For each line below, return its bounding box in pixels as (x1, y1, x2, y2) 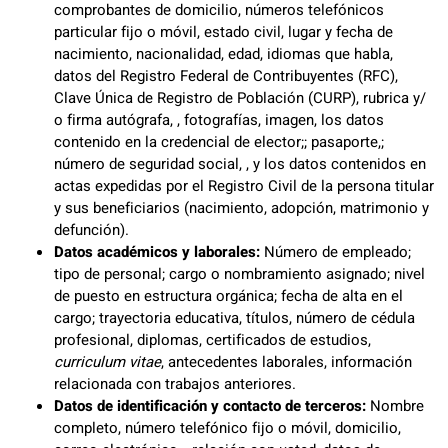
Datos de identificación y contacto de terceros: (54, 395, 366, 417)
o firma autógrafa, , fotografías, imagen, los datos (54, 109, 384, 131)
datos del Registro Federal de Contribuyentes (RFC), (54, 65, 398, 87)
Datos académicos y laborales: (54, 241, 260, 263)
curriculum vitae (54, 351, 161, 373)
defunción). (54, 219, 129, 241)
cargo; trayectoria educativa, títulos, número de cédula (54, 307, 415, 329)
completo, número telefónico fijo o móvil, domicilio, (54, 417, 401, 439)
